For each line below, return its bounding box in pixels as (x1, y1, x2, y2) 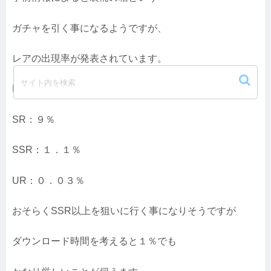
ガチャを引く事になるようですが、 (12, 22, 167, 33)
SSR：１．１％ (12, 145, 81, 155)
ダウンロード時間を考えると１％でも (12, 236, 177, 247)
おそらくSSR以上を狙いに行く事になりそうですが (12, 205, 236, 216)
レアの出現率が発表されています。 (12, 53, 167, 64)
